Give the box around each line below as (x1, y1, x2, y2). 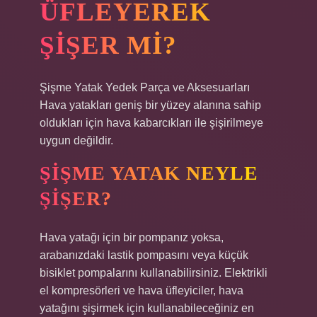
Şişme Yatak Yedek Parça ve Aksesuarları (40, 81, 250, 93)
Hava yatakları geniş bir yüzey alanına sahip (40, 99, 261, 111)
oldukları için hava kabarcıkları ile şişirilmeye (40, 117, 263, 129)
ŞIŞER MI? (40, 30, 177, 59)
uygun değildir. (40, 134, 113, 146)
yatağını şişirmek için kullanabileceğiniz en (40, 302, 254, 314)
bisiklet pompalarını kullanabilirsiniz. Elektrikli (40, 267, 267, 279)
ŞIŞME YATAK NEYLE (40, 162, 258, 184)
